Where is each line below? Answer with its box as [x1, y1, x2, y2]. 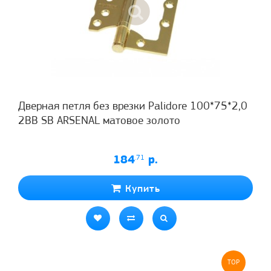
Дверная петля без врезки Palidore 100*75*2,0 [18, 100, 247, 113]
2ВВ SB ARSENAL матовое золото [18, 115, 180, 127]
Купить [121, 183, 160, 194]
